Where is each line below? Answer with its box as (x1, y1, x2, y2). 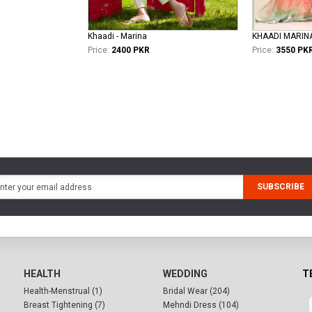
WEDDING (163, 268, 208, 280)
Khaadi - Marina (88, 31, 147, 42)
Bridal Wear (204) (163, 286, 230, 297)
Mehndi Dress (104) (163, 300, 239, 311)
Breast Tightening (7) (24, 300, 105, 311)
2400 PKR (111, 45, 150, 56)
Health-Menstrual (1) (24, 286, 102, 297)
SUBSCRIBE (257, 182, 304, 192)
